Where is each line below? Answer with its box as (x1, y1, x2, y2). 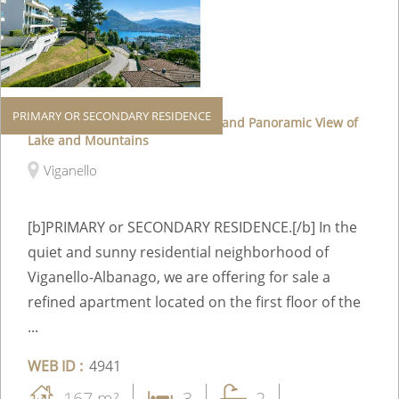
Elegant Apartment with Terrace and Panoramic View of (28, 113, 358, 131)
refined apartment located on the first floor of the (28, 291, 361, 312)
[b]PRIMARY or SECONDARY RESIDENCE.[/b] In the (28, 216, 357, 237)
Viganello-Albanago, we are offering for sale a (28, 266, 330, 287)
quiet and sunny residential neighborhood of (28, 241, 329, 262)
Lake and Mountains (28, 131, 149, 149)
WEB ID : (28, 355, 83, 376)
